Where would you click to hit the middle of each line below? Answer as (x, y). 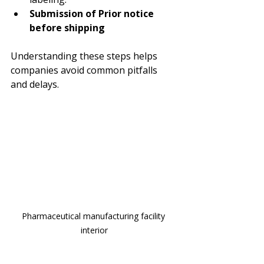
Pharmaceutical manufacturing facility (94, 216)
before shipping (68, 28)
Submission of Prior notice (93, 14)
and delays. (35, 84)
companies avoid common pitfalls (85, 70)
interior (94, 230)
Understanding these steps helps (85, 56)
